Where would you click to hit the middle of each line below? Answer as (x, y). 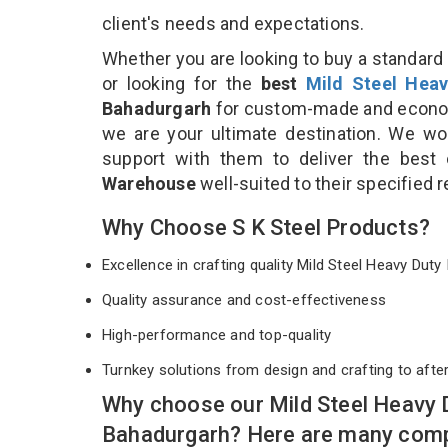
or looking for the (181, 83)
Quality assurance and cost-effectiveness (246, 299)
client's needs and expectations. (233, 23)
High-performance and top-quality (219, 334)
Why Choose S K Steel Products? (266, 227)
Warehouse (151, 183)
